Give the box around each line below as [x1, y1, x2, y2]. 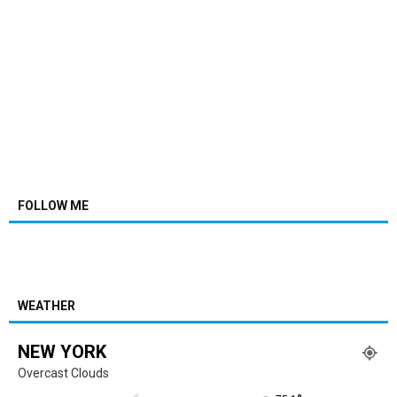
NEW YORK [18, 341, 106, 362]
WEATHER [18, 299, 75, 313]
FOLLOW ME [18, 198, 89, 213]
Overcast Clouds [18, 366, 109, 380]
